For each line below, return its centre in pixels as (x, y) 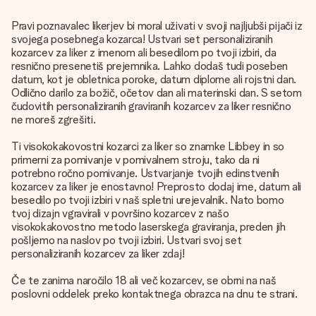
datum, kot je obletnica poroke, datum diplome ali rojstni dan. (154, 79)
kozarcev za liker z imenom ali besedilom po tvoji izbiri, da (144, 53)
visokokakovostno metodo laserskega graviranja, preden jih (148, 227)
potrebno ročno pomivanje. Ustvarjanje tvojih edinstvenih (146, 173)
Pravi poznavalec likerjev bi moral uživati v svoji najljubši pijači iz (157, 26)
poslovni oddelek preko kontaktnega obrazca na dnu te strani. (154, 294)
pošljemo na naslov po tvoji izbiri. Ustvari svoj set (127, 240)
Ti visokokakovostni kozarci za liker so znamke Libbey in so (148, 146)
